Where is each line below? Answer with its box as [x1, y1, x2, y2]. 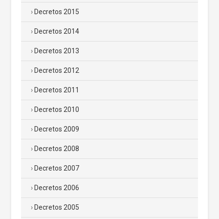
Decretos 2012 [34, 66, 79, 74]
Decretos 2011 [34, 86, 79, 94]
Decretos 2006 [34, 184, 79, 192]
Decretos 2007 [34, 164, 79, 172]
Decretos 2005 [34, 203, 79, 211]
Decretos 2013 [34, 47, 79, 55]
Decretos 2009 [34, 125, 79, 133]
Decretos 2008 [34, 145, 79, 153]
